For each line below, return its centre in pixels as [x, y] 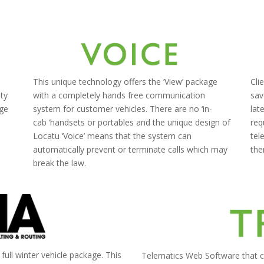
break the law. [59, 163]
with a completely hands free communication [119, 95]
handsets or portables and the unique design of [140, 123]
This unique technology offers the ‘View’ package [125, 82]
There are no [175, 109]
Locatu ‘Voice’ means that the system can [112, 136]
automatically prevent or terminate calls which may [130, 150]
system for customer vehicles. [91, 109]
